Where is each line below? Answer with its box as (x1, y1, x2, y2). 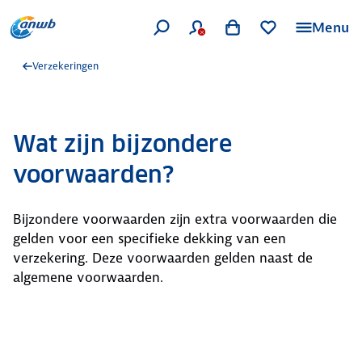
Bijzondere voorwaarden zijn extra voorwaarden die (13, 210, 337, 228)
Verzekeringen (32, 59, 99, 73)
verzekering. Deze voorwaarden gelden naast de (13, 249, 313, 267)
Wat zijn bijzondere (13, 129, 232, 158)
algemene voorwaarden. (13, 268, 163, 286)
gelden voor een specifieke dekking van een (13, 229, 286, 247)
